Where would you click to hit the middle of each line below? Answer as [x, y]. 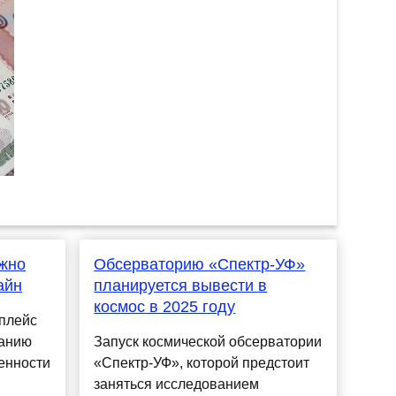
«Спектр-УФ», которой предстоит [202, 363]
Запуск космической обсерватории [208, 342]
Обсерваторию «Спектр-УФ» [200, 265]
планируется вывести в [181, 286]
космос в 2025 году [165, 307]
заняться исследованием [177, 385]
